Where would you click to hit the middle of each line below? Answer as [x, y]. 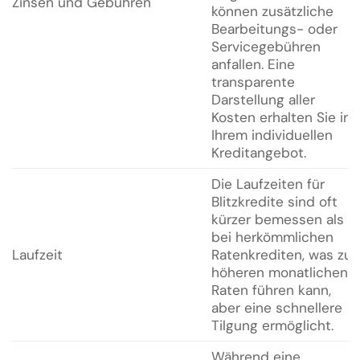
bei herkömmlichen [272, 237]
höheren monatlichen [279, 272]
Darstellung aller [263, 99]
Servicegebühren [266, 46]
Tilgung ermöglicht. [272, 325]
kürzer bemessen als [277, 219]
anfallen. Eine [253, 64]
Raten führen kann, [271, 290]
